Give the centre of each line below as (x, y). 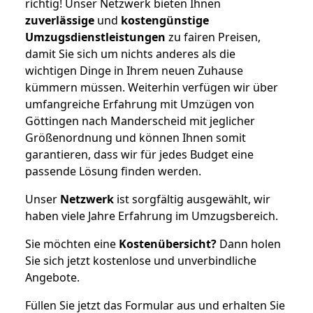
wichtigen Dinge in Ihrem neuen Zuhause (134, 70)
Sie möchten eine (72, 243)
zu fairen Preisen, (213, 37)
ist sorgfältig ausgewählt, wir (192, 199)
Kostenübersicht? (168, 243)
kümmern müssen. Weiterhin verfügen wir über (152, 87)
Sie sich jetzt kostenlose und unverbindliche (141, 260)
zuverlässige (60, 20)
